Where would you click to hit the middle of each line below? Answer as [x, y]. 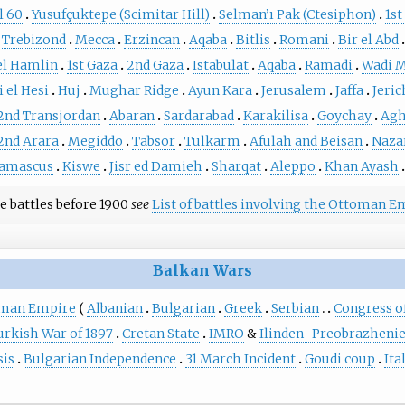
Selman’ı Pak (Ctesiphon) [297, 15]
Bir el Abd [368, 40]
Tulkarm [212, 141]
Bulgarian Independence [99, 359]
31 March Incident [240, 359]
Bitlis [253, 40]
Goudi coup [339, 359]
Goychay [344, 116]
